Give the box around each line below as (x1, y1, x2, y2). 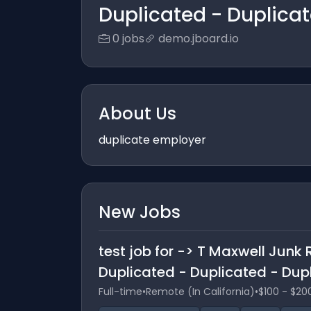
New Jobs (99, 201, 180, 224)
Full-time (99, 285, 142, 299)
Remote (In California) (146, 285, 255, 299)
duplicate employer (99, 132, 206, 148)
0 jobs (112, 31, 144, 47)
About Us (99, 102, 176, 125)
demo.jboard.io (158, 31, 239, 47)
